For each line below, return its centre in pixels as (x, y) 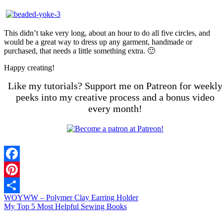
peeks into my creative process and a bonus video (115, 97)
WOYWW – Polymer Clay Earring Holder (71, 197)
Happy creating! (29, 67)
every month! (115, 108)
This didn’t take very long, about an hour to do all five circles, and (107, 33)
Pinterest (17, 185)
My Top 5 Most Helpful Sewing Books (65, 206)
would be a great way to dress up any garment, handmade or (98, 42)
